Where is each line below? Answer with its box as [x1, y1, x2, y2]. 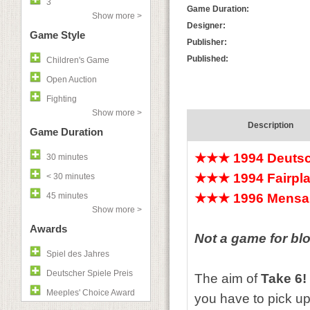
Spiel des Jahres [46, 249, 109, 259]
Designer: [187, 21, 226, 30]
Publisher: [187, 37, 227, 47]
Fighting [46, 94, 77, 104]
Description [247, 120, 293, 130]
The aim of [194, 271, 261, 286]
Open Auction [46, 75, 97, 84]
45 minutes [46, 191, 88, 201]
